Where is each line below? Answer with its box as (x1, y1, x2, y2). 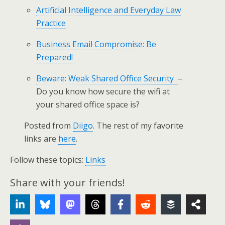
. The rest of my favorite (93, 120, 184, 131)
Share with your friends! (10, 176, 125, 189)
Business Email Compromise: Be (36, 39, 157, 50)
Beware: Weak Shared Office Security (36, 73, 178, 84)
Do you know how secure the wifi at (36, 86, 170, 97)
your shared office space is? (36, 99, 140, 110)
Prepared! (36, 52, 73, 63)
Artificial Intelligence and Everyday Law (36, 5, 181, 16)
